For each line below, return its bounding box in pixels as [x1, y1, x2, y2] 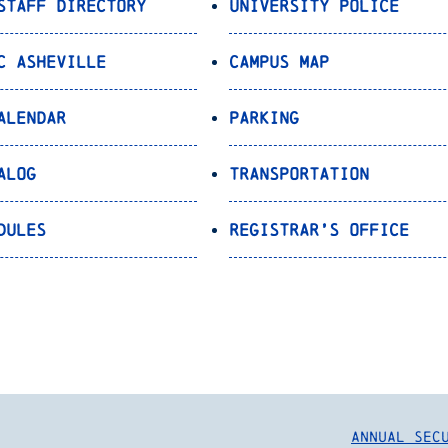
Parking [229, 107, 300, 127]
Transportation [229, 163, 370, 183]
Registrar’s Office [229, 219, 410, 239]
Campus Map [229, 51, 330, 71]
